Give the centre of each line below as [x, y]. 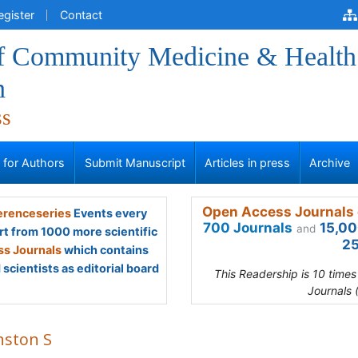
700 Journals [248, 228]
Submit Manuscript [135, 163]
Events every [109, 213]
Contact [81, 15]
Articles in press [247, 163]
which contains [105, 250]
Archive [330, 163]
